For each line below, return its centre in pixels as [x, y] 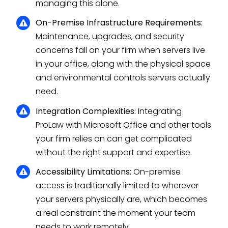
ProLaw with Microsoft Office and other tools [124, 125]
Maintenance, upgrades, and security [110, 37]
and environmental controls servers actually [123, 78]
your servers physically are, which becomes [122, 199]
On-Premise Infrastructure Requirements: [119, 23]
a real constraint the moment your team [116, 213]
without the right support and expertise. [114, 152]
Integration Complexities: [86, 111]
